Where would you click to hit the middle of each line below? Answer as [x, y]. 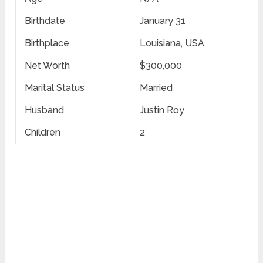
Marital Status [55, 88]
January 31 [163, 21]
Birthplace [47, 43]
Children [43, 133]
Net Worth [48, 66]
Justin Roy [162, 110]
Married [156, 88]
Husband [45, 110]
